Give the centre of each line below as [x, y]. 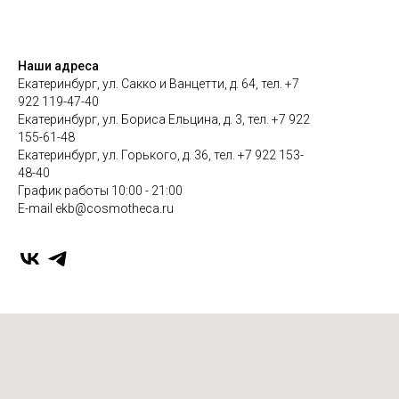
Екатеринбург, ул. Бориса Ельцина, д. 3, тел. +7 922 [164, 119]
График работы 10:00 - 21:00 [100, 190]
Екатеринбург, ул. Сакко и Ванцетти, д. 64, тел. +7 [159, 83]
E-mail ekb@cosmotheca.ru [96, 208]
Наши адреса [58, 65]
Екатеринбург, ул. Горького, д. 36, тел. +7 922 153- [161, 155]
